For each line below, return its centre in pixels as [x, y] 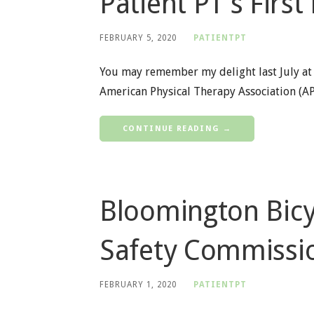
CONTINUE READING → [177, 128]
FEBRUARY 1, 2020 [138, 284]
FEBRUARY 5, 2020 [138, 37]
